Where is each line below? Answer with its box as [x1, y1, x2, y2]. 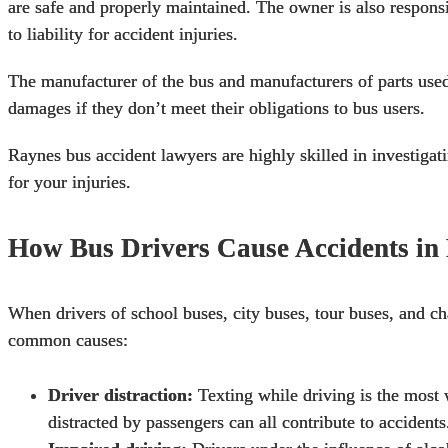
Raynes [8, 144, 66, 165]
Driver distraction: [48, 385, 193, 406]
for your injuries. [8, 171, 131, 192]
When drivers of [8, 303, 131, 324]
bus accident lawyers [66, 144, 217, 165]
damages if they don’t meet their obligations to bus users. [8, 97, 425, 118]
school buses [131, 303, 223, 324]
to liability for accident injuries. [8, 23, 238, 44]
